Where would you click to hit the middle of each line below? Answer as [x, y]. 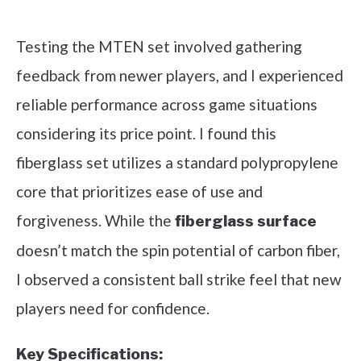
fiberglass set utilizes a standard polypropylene [177, 163]
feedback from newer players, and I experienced [180, 76]
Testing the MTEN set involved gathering [159, 47]
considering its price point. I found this [146, 134]
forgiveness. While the [95, 221]
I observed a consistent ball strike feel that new [179, 280]
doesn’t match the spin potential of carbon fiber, [178, 251]
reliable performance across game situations [167, 105]
